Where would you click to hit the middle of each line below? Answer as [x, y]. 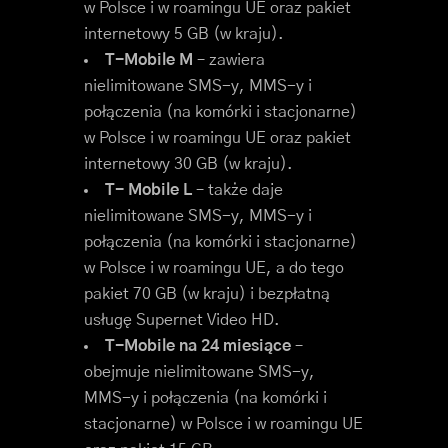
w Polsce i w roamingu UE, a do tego [214, 268]
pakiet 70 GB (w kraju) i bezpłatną [207, 294]
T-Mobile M [149, 60]
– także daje [237, 190]
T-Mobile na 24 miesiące [198, 346]
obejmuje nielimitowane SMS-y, [199, 372]
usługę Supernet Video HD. [182, 320]
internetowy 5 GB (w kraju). [184, 34]
